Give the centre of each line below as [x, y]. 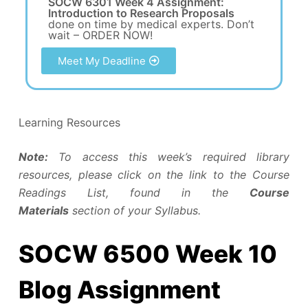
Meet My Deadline [101, 60]
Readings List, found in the [134, 192]
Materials [43, 210]
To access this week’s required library [169, 156]
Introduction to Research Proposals [141, 13]
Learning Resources [69, 122]
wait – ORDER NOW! [100, 35]
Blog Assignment [119, 289]
